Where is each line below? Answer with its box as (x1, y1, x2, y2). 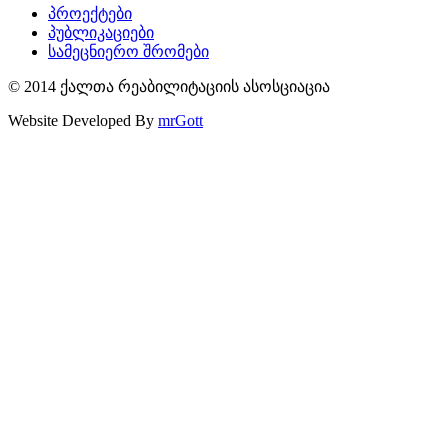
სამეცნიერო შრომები (48, 43, 209, 61)
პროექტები (48, 5, 132, 23)
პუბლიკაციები (48, 24, 154, 42)
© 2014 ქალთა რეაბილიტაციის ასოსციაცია (8, 78, 330, 96)
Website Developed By (8, 112, 158, 130)
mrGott (158, 112, 203, 130)
